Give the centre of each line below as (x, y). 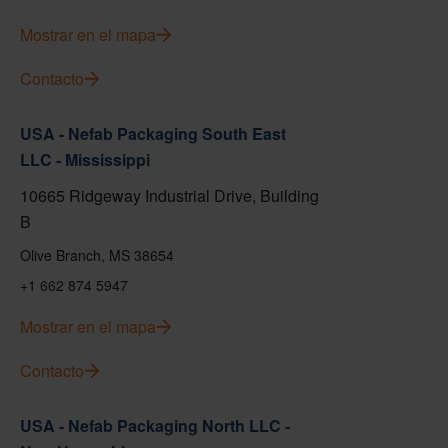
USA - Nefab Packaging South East (153, 133)
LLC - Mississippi (85, 159)
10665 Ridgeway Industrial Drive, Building (169, 195)
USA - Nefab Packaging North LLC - (155, 425)
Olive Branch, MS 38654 (97, 255)
